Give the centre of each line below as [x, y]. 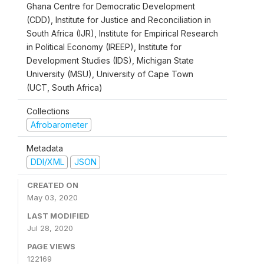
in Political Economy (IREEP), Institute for [104, 47]
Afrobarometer [59, 124]
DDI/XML [47, 162]
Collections [48, 111]
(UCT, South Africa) [65, 87]
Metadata [45, 148]
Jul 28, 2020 [50, 228]
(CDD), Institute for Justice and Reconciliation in [119, 19]
